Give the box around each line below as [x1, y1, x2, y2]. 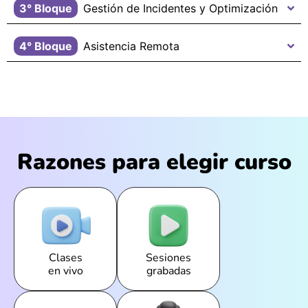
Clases [48, 250, 82, 265]
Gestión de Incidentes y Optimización [83, 1, 278, 16]
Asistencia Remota [83, 39, 179, 54]
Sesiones [146, 250, 191, 265]
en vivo [47, 263, 83, 279]
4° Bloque [19, 39, 72, 54]
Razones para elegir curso [16, 147, 291, 177]
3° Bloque [19, 1, 72, 16]
